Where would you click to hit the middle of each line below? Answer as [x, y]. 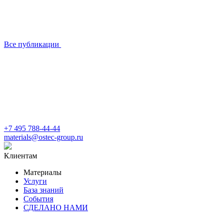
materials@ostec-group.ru [44, 137]
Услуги [35, 181]
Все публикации [32, 44]
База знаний [44, 190]
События [38, 198]
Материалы [43, 172]
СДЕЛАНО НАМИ [56, 207]
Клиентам [21, 155]
